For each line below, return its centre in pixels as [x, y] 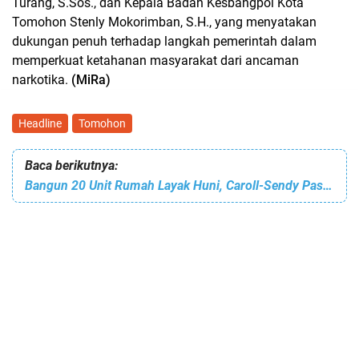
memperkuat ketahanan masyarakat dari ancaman [155, 61]
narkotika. [42, 80]
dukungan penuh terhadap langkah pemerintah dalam [164, 41]
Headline [40, 123]
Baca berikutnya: [71, 165]
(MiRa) [91, 80]
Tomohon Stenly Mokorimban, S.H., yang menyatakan [164, 22]
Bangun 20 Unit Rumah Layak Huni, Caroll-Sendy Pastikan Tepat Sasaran [328, 186]
